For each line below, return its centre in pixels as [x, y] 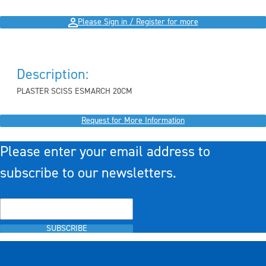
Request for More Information [133, 121]
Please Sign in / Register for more [138, 22]
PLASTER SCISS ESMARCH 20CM [75, 92]
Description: [53, 75]
